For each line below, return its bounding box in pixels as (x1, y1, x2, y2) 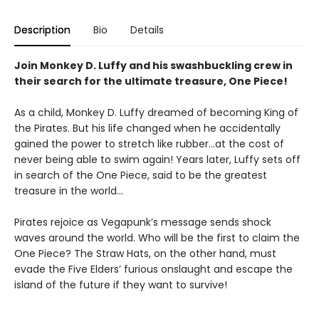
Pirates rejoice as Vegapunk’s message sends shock (14, 215, 271, 229)
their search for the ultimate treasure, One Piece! (14, 74, 288, 88)
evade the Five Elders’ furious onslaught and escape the (14, 262, 293, 276)
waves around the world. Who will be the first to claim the (14, 231, 300, 245)
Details (130, 23, 164, 37)
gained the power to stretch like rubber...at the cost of (14, 137, 284, 151)
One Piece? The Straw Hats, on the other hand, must (14, 246, 276, 261)
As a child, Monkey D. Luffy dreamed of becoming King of (14, 105, 298, 120)
